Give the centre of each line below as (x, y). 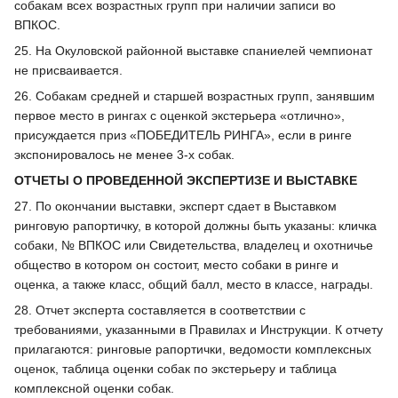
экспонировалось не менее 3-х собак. (124, 154)
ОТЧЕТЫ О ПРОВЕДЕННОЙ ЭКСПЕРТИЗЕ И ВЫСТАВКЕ (186, 180)
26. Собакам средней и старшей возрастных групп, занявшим (195, 96)
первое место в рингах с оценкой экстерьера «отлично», (179, 115)
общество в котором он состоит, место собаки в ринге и (176, 264)
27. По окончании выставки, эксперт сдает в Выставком (175, 206)
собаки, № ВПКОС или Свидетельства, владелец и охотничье (194, 245)
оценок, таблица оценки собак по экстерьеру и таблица (175, 368)
